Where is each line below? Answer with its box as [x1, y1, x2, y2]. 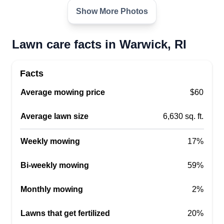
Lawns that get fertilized [20, 209, 110, 217]
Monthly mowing [20, 185, 83, 193]
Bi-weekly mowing [20, 161, 89, 169]
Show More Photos [76, 7, 148, 15]
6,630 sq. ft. [163, 112, 203, 120]
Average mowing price [20, 88, 105, 96]
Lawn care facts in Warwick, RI [12, 37, 186, 51]
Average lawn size [20, 112, 88, 120]
